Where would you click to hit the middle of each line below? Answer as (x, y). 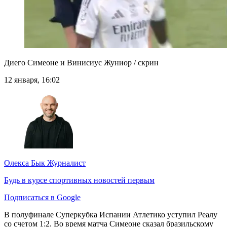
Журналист (65, 163)
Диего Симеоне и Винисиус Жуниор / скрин (81, 63)
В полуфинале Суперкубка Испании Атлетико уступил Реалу (111, 215)
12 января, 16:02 (32, 80)
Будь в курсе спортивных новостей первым (79, 180)
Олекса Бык (25, 163)
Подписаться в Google (42, 198)
